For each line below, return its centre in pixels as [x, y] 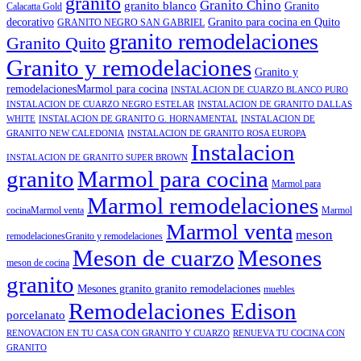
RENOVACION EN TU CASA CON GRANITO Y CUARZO [118, 333]
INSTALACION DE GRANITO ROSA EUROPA [217, 133]
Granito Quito [56, 43]
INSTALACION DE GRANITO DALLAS [275, 104]
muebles [279, 289]
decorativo [30, 22]
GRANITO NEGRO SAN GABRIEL [131, 22]
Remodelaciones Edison [183, 311]
